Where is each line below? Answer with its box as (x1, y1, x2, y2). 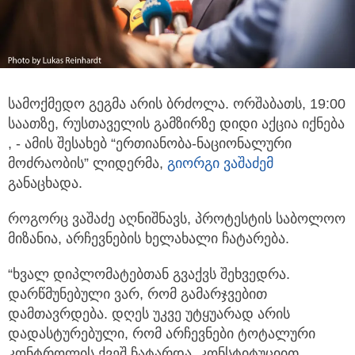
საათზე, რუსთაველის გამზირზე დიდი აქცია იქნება (8, 116, 345, 132)
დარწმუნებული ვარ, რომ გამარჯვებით (8, 286, 267, 303)
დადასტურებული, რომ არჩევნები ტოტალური (8, 326, 315, 342)
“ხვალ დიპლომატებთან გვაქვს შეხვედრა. (8, 266, 290, 283)
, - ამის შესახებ (8, 136, 111, 152)
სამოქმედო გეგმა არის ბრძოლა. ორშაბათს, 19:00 (8, 96, 345, 113)
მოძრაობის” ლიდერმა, (8, 155, 167, 172)
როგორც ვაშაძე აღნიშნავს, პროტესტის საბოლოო (8, 211, 345, 227)
